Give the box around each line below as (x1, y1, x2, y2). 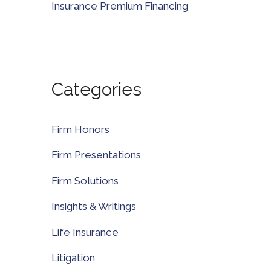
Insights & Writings (51, 200, 136, 213)
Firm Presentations (51, 149, 141, 162)
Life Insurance (51, 226, 119, 238)
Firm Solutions (51, 174, 119, 187)
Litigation (51, 252, 95, 264)
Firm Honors (51, 123, 109, 135)
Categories (51, 78, 142, 100)
